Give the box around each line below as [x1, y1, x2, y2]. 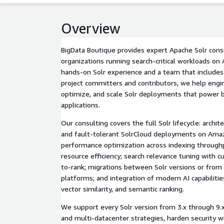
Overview [61, 20, 120, 36]
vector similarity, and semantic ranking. [61, 184, 184, 193]
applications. [61, 100, 100, 109]
